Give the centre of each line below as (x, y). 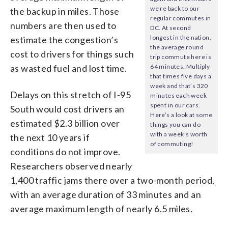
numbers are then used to (63, 25)
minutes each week (179, 96)
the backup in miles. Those (65, 11)
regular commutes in (181, 18)
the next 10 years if (50, 137)
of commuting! (172, 144)
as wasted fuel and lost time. (69, 68)
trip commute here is (181, 57)
